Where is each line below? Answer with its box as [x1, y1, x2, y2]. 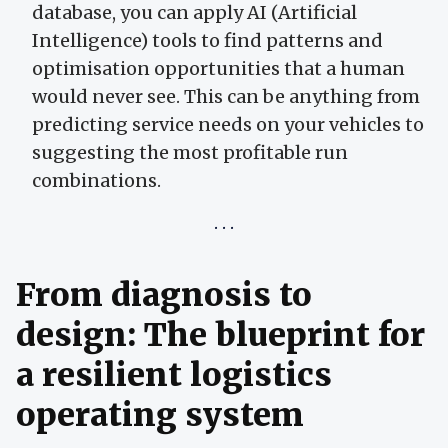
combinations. [32, 168, 161, 192]
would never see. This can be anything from [32, 84, 420, 108]
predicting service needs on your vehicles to [32, 112, 424, 136]
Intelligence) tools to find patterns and [32, 28, 383, 52]
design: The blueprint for [16, 314, 425, 355]
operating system [16, 394, 304, 435]
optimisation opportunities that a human [32, 56, 405, 80]
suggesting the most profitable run [32, 140, 348, 164]
